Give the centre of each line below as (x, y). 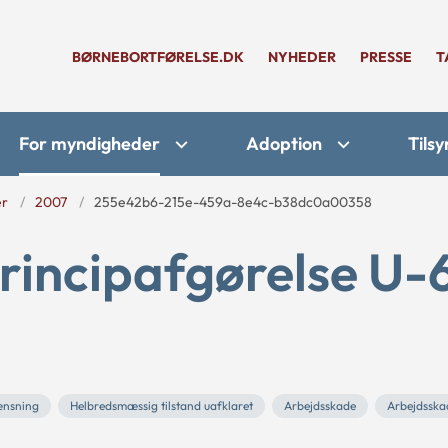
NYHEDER (302, 57)
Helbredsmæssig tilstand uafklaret (161, 405)
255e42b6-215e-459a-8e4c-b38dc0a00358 (233, 202)
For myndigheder (89, 143)
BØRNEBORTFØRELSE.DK (158, 57)
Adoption (284, 143)
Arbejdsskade (320, 405)
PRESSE (386, 57)
